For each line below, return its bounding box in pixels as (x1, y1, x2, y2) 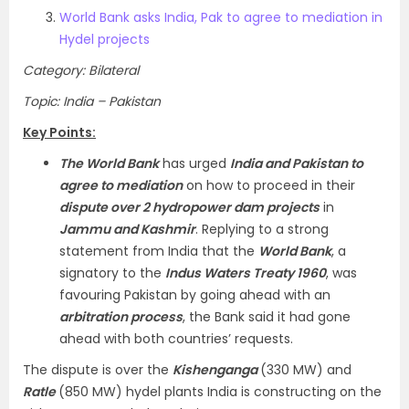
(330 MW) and (260, 361, 351, 379)
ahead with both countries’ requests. (59, 330, 293, 348)
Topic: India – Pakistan (23, 92, 161, 110)
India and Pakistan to (230, 154, 363, 173)
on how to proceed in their (183, 176, 355, 194)
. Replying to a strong (195, 220, 329, 238)
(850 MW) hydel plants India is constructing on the (58, 383, 382, 401)
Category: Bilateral (23, 61, 139, 79)
